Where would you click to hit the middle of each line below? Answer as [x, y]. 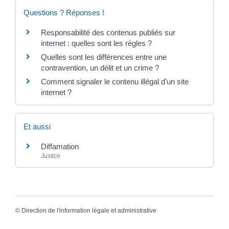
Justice [50, 156]
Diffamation [60, 146]
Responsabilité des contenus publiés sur [108, 32]
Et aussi [37, 126]
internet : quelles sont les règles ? [96, 43]
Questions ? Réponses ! [64, 12]
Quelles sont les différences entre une [104, 57]
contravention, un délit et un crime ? [100, 67]
